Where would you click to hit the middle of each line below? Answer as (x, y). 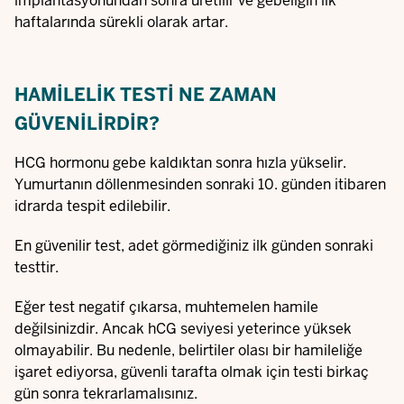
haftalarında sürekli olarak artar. (121, 22)
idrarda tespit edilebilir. (92, 206)
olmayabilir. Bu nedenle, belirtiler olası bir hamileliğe (188, 350)
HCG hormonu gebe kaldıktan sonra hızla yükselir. (180, 163)
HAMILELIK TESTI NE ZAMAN (146, 95)
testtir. (37, 267)
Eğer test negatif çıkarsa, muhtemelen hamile (166, 307)
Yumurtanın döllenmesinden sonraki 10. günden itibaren (200, 184)
